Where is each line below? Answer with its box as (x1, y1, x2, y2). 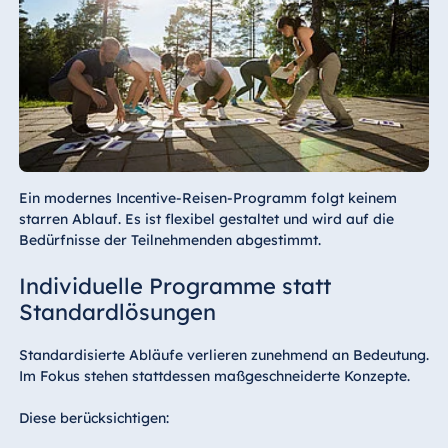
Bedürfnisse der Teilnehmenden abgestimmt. (18, 230, 321, 249)
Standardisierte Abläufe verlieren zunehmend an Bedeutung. (18, 345, 429, 364)
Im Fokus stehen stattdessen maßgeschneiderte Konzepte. (18, 366, 410, 385)
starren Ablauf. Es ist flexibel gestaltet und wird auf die (18, 209, 394, 228)
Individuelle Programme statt (18, 271, 331, 300)
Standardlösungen (18, 297, 216, 326)
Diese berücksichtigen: (18, 408, 169, 427)
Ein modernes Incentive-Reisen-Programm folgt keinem (18, 188, 397, 207)
